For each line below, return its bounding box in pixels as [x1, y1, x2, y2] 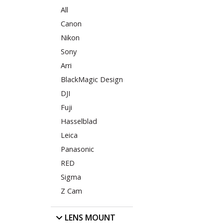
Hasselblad [61, 116, 97, 126]
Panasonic [61, 144, 94, 154]
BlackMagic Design [61, 75, 123, 85]
